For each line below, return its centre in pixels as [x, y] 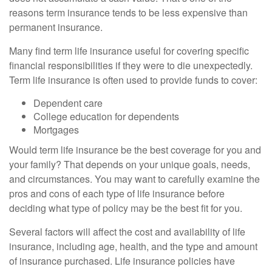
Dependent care [68, 103]
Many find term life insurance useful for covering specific [129, 51]
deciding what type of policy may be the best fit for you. [126, 208]
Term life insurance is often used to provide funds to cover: [133, 80]
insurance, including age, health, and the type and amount [133, 246]
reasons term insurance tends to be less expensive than [128, 12]
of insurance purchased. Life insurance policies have [122, 261]
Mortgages [56, 130]
